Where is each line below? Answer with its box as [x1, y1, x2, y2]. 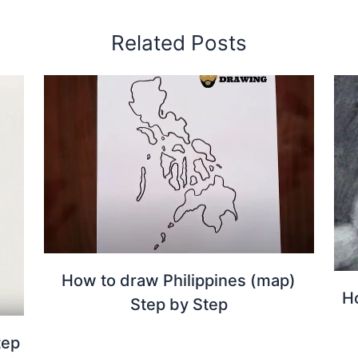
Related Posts [111, 30, 247, 56]
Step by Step [129, 295, 228, 315]
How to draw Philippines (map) [62, 271, 296, 291]
